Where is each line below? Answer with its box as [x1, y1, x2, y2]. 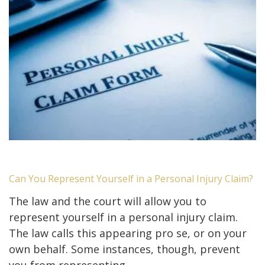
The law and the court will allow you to [9, 194, 206, 209]
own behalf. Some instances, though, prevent [9, 242, 240, 257]
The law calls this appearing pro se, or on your [9, 226, 247, 241]
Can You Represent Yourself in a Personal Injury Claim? [9, 172, 253, 186]
